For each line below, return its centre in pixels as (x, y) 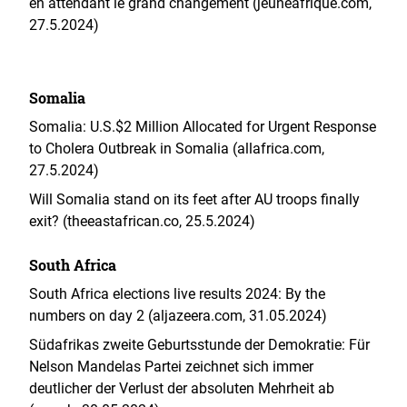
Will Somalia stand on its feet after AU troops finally (194, 199)
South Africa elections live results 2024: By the (177, 294)
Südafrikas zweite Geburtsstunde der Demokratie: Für (199, 345)
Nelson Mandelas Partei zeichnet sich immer (171, 367)
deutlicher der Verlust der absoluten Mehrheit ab (182, 388)
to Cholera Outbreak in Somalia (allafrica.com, (177, 149)
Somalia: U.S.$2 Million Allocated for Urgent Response (203, 127)
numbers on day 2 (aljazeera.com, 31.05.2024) (178, 316)
